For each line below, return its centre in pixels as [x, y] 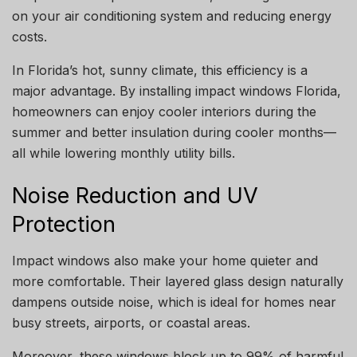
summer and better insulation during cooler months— [174, 133]
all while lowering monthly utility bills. [124, 153]
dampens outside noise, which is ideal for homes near [174, 302]
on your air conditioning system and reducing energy [172, 16]
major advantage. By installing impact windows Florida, [177, 91]
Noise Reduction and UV [135, 196]
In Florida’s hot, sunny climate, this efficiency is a [160, 71]
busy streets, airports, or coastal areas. [131, 322]
